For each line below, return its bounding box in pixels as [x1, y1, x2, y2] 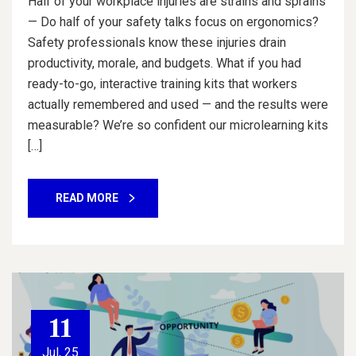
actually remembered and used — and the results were [28, 97, 328, 112]
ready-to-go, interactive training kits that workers [28, 76, 297, 91]
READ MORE [56, 192, 118, 204]
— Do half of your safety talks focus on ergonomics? [28, 14, 319, 29]
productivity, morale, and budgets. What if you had [28, 56, 301, 71]
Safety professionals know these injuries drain [28, 35, 286, 50]
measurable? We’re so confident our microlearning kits [28, 118, 328, 133]
